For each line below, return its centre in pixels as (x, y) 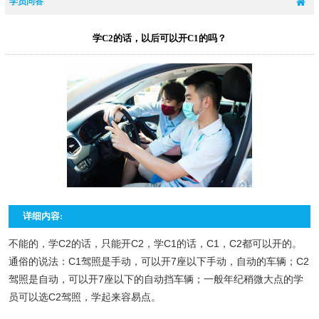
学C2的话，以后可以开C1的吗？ (159, 38)
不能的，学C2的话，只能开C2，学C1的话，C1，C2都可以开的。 (155, 243)
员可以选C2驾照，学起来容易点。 (84, 297)
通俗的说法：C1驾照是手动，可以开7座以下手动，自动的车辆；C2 (158, 261)
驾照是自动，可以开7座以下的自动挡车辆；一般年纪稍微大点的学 (156, 279)
